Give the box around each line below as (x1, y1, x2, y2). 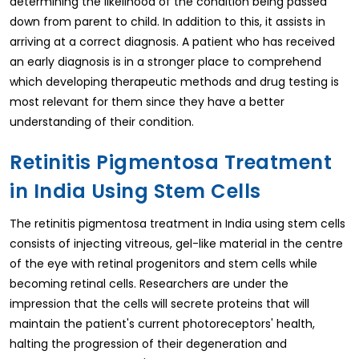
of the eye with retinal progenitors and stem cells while (10, 255, 317, 272)
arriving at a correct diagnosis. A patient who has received (10, 33, 335, 50)
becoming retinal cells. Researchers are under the (10, 275, 288, 292)
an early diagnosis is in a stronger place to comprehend (10, 53, 321, 70)
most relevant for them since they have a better (10, 93, 284, 110)
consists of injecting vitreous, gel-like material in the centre (10, 235, 343, 252)
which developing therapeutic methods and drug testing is (10, 73, 339, 90)
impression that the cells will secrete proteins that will (10, 295, 309, 312)
